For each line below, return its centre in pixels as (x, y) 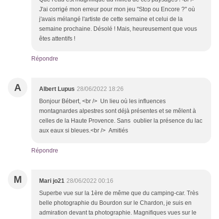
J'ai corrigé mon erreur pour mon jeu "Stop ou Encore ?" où (117, 10)
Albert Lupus (57, 89)
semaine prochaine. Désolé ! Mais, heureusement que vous (118, 29)
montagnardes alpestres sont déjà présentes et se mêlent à (118, 111)
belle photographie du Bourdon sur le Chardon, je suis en (115, 203)
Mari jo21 (52, 181)
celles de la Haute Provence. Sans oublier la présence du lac (121, 121)
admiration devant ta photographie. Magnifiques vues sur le (118, 213)
